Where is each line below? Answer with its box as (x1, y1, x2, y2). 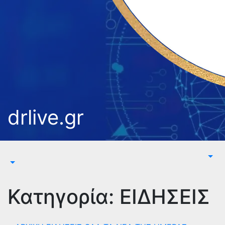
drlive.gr (8, 105, 84, 130)
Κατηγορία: (8, 184, 120, 209)
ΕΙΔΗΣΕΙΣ (120, 184, 210, 209)
